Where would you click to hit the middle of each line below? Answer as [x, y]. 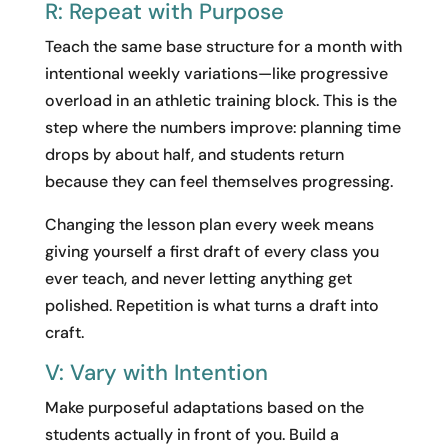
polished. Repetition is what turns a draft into [211, 305]
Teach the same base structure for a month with [223, 46]
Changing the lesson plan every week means [209, 224]
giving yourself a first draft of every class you [211, 251]
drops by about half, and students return [194, 154]
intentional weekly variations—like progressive [216, 73]
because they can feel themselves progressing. [218, 181]
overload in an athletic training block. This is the [220, 100]
